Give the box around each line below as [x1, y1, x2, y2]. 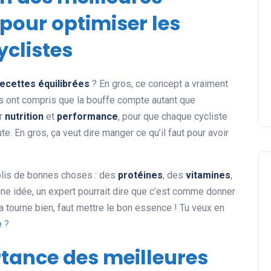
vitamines [186, 169, 230, 181]
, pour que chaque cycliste [118, 111, 227, 123]
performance [57, 111, 118, 123]
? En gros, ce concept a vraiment [90, 78, 228, 90]
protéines [118, 169, 163, 181]
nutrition [5, 111, 44, 123]
